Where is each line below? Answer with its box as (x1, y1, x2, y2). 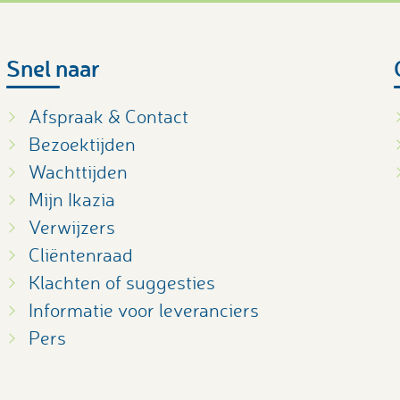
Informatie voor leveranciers (28, 298, 259, 322)
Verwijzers (28, 215, 115, 239)
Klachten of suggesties (28, 271, 215, 295)
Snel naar (5, 53, 100, 84)
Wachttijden (28, 160, 128, 184)
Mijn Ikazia (28, 187, 115, 212)
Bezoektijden (28, 132, 136, 156)
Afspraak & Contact (28, 104, 188, 129)
